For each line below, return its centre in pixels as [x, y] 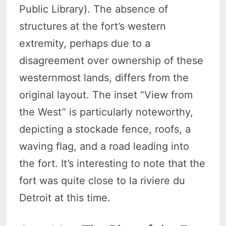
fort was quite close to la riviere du [102, 181]
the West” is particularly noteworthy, [106, 112]
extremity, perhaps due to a [85, 44]
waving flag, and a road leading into [104, 147]
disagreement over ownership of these [111, 61]
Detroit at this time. [65, 198]
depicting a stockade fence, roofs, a [105, 129]
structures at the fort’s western [93, 26]
